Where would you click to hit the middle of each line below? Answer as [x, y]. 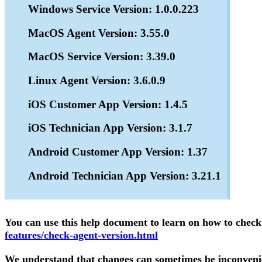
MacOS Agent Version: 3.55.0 [99, 33]
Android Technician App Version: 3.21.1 [125, 175]
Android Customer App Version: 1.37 [118, 152]
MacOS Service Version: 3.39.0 [102, 57]
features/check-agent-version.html [81, 235]
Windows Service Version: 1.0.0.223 [113, 9]
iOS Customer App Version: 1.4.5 [108, 104]
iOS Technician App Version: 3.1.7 [110, 128]
